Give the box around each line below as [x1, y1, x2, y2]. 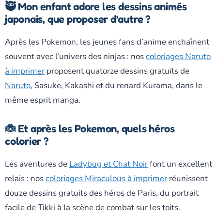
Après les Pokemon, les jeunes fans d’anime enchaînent [5, 36, 209, 47]
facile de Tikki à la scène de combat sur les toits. [5, 201, 180, 213]
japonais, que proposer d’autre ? [5, 12, 151, 25]
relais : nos [5, 172, 46, 184]
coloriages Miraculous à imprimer [46, 172, 167, 184]
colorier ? [5, 134, 49, 147]
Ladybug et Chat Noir [69, 158, 148, 170]
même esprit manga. [5, 94, 80, 106]
